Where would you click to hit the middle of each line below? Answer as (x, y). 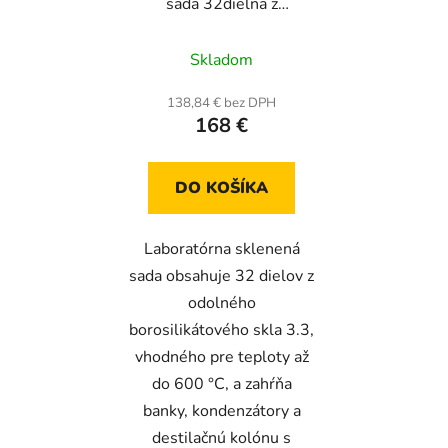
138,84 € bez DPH (221, 103)
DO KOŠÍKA (221, 188)
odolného (221, 303)
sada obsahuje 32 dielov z (221, 276)
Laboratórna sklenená (221, 249)
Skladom (221, 60)
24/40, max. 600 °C (221, 48)
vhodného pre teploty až (221, 357)
